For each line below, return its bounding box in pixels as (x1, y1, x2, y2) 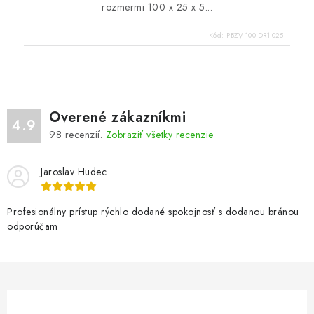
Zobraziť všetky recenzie (105, 128, 214, 142)
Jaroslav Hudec (41, 165, 107, 179)
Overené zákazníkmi (49, 107, 186, 128)
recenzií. (62, 128, 106, 142)
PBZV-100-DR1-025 (226, 30, 283, 41)
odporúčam (7, 219, 58, 233)
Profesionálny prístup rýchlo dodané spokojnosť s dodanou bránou (7, 205, 299, 219)
